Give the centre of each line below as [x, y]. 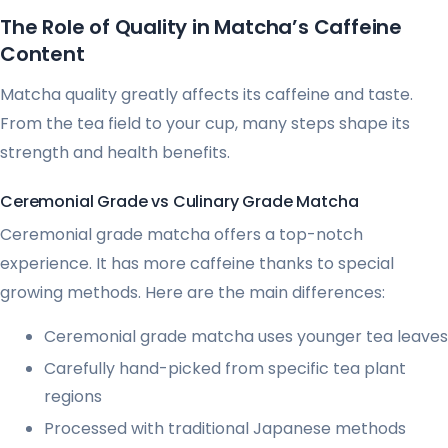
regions [73, 397]
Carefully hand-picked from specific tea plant [225, 369]
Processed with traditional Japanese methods [225, 429]
